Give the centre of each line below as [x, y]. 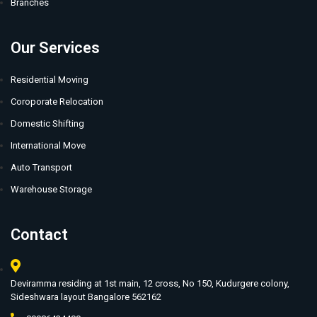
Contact [39, 235]
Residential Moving [50, 80]
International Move [48, 146]
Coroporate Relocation [57, 102]
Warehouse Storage [51, 190]
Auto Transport [41, 168]
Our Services [55, 48]
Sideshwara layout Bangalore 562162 [86, 296]
